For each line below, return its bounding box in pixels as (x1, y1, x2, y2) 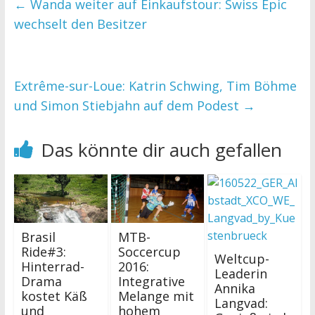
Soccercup (117, 243, 181, 261)
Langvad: (214, 294, 269, 311)
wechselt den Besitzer (13, 15, 147, 32)
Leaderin (214, 264, 268, 282)
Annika (214, 279, 256, 297)
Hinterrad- (20, 258, 84, 276)
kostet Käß (20, 288, 87, 305)
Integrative (117, 273, 185, 290)
